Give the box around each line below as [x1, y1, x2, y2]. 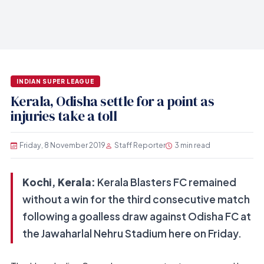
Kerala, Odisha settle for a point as [10, 92, 214, 111]
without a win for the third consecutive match [22, 193, 250, 206]
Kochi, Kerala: [22, 176, 95, 189]
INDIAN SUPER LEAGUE [16, 77, 94, 85]
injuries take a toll [10, 107, 117, 126]
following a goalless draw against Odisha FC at [22, 210, 251, 223]
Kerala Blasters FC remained [95, 176, 236, 189]
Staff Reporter [114, 140, 166, 150]
